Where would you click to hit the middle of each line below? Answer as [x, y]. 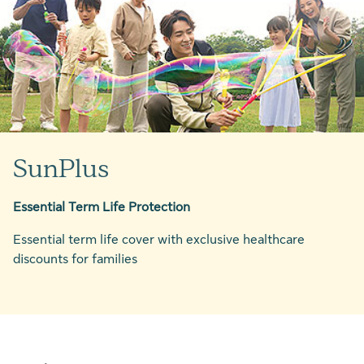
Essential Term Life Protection [102, 207]
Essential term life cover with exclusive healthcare [159, 240]
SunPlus [61, 168]
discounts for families [75, 259]
